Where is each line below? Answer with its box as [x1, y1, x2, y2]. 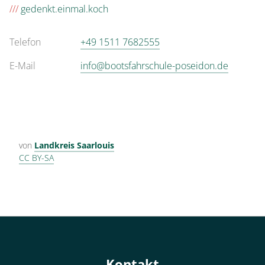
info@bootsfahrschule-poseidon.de [80, 59, 228, 72]
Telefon [9, 35, 41, 49]
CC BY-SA [19, 152, 54, 163]
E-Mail [9, 59, 35, 72]
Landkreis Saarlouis [34, 140, 114, 151]
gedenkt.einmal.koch [18, 2, 108, 15]
